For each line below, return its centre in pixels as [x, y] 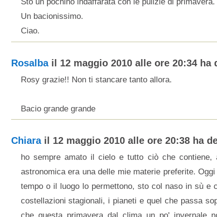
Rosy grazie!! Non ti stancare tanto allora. [96, 79]
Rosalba [30, 63]
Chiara [26, 140]
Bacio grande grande [58, 108]
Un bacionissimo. [52, 16]
